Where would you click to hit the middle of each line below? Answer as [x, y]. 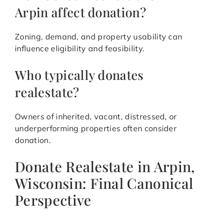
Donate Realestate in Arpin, [105, 166]
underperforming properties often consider [96, 129]
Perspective [53, 200]
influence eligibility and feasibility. [80, 49]
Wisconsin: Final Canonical [104, 183]
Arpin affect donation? [81, 12]
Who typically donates [79, 75]
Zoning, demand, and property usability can [99, 37]
